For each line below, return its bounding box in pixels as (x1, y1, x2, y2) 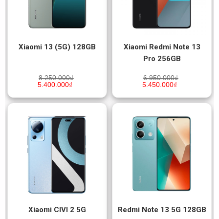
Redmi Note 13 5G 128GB (117, 205, 206, 214)
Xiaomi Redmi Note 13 (123, 42, 200, 51)
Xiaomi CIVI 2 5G (28, 205, 86, 214)
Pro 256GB (143, 54, 181, 63)
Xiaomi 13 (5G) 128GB (19, 42, 96, 51)
